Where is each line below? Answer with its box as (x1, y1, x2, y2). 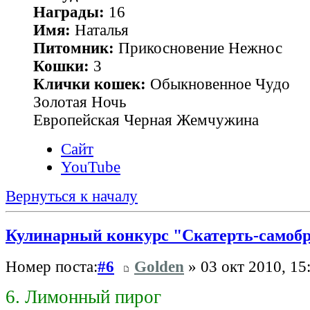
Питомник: (33, 39, 114, 57)
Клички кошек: (33, 75, 146, 93)
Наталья (71, 21, 129, 39)
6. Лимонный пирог (6, 286, 161, 307)
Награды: (33, 3, 104, 21)
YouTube (61, 158, 120, 176)
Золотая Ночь (33, 93, 126, 111)
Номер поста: (6, 257, 98, 275)
